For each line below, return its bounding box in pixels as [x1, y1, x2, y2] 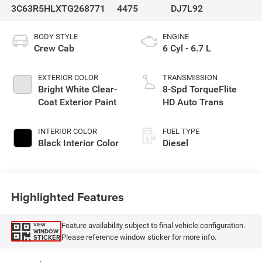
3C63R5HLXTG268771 [11, 3, 105, 15]
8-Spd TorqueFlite [163, 84, 237, 95]
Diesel [163, 137, 188, 149]
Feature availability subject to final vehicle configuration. [61, 220, 245, 230]
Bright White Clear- [37, 84, 117, 95]
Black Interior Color [37, 137, 119, 149]
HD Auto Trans [163, 96, 223, 108]
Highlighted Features [11, 188, 124, 205]
